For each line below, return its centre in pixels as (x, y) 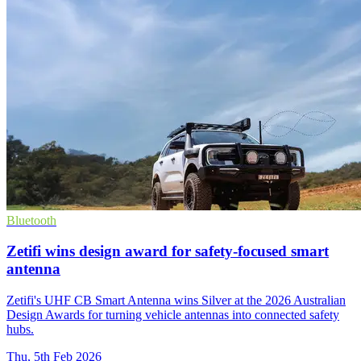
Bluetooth (31, 220)
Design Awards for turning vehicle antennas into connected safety (173, 315)
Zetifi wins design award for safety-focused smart (168, 251)
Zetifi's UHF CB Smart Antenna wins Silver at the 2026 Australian (176, 301)
